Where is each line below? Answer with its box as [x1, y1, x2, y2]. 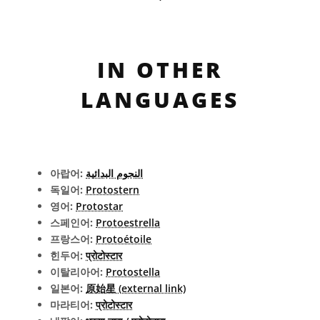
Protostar [76, 199, 123, 213]
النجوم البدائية [86, 166, 143, 180]
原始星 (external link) [86, 281, 186, 295]
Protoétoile [96, 232, 151, 246]
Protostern [86, 183, 139, 196]
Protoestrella [96, 216, 160, 229]
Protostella [106, 265, 160, 279]
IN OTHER [97, 55, 223, 84]
